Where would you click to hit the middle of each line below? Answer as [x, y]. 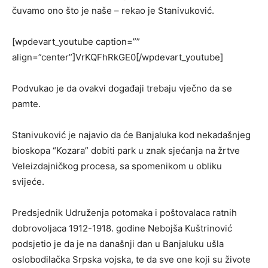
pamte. [26, 104]
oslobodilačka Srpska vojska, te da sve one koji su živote [131, 260]
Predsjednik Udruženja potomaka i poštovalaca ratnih [124, 213]
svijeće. [28, 182]
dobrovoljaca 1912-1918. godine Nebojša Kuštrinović [123, 229]
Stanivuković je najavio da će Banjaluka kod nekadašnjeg [131, 135]
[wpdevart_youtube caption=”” [76, 42]
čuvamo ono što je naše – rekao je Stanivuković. [113, 11]
